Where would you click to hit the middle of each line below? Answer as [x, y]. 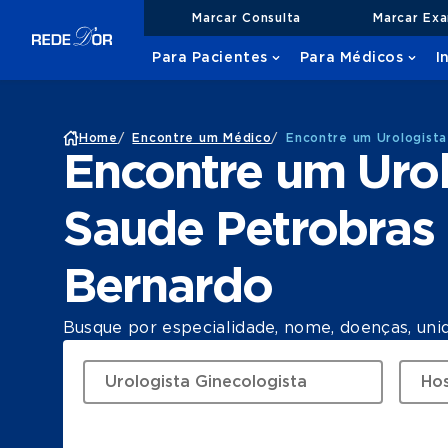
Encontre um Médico [202, 138]
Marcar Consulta [246, 17]
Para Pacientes [210, 58]
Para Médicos [351, 58]
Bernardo [167, 288]
